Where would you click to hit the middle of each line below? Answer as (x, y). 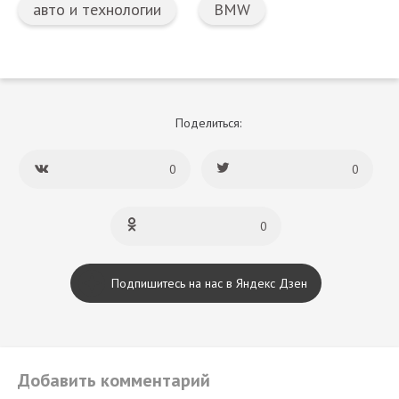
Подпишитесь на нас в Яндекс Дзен (209, 283)
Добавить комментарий (114, 380)
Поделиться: (208, 122)
